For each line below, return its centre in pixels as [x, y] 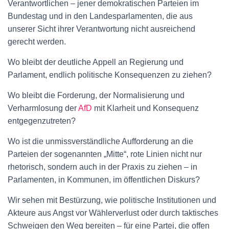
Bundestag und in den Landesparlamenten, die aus [100, 16]
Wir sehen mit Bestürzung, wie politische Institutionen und [112, 200]
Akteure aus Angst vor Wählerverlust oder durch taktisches [113, 213]
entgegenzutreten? [42, 121]
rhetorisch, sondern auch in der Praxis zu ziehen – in [102, 167]
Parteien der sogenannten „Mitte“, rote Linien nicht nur [105, 154]
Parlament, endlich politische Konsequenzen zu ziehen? [110, 75]
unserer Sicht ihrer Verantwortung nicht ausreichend [101, 29]
